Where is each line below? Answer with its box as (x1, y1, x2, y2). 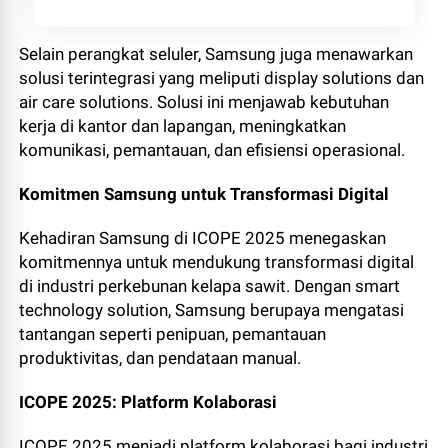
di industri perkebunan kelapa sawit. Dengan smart (19, 275, 401, 296)
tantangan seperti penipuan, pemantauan (19, 323, 327, 344)
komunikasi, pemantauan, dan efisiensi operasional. (19, 139, 406, 160)
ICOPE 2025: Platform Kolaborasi (19, 391, 278, 412)
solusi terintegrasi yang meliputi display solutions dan (19, 67, 425, 88)
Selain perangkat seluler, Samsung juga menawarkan (19, 43, 414, 64)
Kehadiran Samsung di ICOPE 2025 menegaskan (19, 227, 387, 248)
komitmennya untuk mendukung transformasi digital (19, 251, 415, 272)
